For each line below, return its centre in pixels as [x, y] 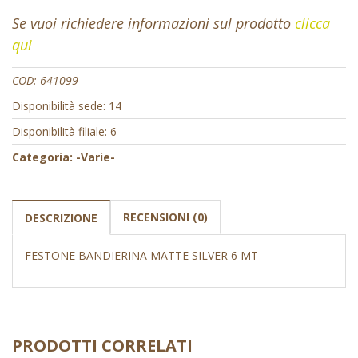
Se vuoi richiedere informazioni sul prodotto [153, 24]
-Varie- [95, 157]
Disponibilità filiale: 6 [64, 132]
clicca [312, 24]
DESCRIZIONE [61, 218]
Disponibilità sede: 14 [67, 106]
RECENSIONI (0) [165, 217]
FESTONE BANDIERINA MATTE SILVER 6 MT [141, 256]
